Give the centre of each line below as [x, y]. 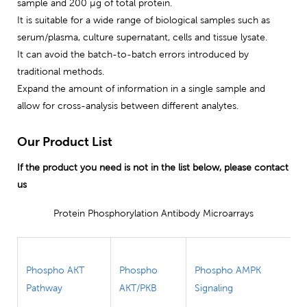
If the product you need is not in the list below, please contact [153, 168]
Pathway [44, 287]
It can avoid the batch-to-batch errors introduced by [133, 54]
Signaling [214, 287]
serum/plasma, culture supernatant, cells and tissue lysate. [142, 37]
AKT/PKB [138, 287]
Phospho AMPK [228, 270]
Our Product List [65, 142]
